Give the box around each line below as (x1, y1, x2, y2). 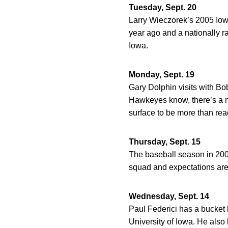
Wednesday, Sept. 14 (129, 192, 209, 201)
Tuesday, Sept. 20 (129, 3, 196, 12)
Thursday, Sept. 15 (129, 137, 201, 146)
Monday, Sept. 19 (129, 70, 194, 79)
